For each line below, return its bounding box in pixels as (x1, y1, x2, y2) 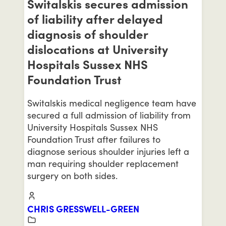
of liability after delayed (27, 11, 163, 27)
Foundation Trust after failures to (27, 133, 160, 145)
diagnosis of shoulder (27, 26, 148, 42)
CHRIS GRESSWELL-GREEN (27, 203, 139, 214)
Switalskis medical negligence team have (27, 97, 196, 108)
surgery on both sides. (27, 169, 118, 181)
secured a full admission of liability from (27, 109, 191, 121)
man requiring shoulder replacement (27, 157, 179, 169)
